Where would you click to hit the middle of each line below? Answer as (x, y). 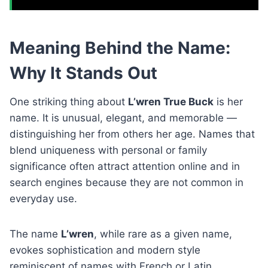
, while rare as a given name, (163, 234)
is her (228, 101)
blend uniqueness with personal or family (108, 150)
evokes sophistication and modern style (105, 250)
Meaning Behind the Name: (120, 48)
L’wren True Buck (171, 101)
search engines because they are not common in (127, 182)
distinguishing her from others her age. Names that (132, 134)
